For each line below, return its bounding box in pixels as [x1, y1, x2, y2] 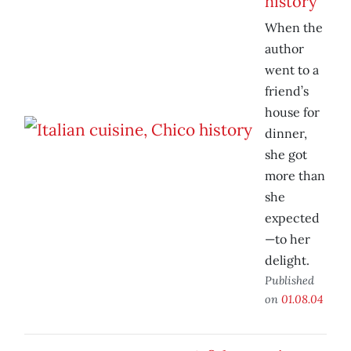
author [265, 41, 304, 57]
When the [265, 20, 323, 36]
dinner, [265, 125, 307, 142]
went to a [265, 62, 319, 78]
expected [265, 210, 320, 226]
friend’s [265, 83, 309, 100]
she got [265, 147, 307, 163]
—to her [265, 231, 310, 248]
